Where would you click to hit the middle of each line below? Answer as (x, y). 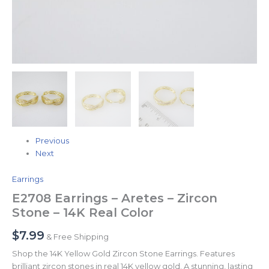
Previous (52, 141)
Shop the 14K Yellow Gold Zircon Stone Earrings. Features (123, 254)
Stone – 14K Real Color (83, 213)
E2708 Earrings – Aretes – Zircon (115, 198)
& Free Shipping (77, 237)
